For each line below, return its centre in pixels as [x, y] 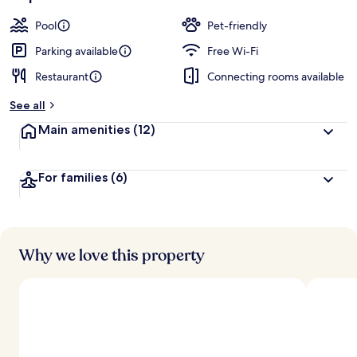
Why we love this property [112, 255]
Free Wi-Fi [233, 51]
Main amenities [86, 129]
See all [27, 105]
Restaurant [62, 76]
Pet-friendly [237, 25]
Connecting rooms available [276, 76]
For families [75, 177]
